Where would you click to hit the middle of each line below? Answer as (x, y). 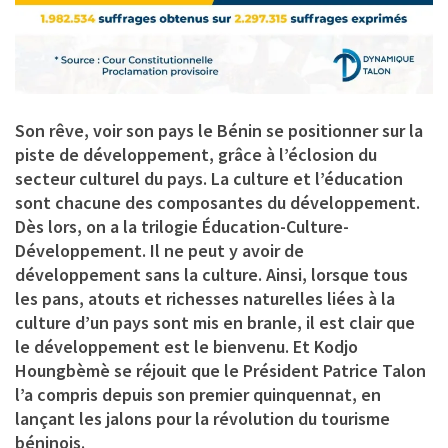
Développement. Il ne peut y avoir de (159, 250)
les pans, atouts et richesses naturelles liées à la (205, 298)
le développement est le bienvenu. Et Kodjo (186, 346)
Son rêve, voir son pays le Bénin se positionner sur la (219, 130)
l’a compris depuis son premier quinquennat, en (198, 394)
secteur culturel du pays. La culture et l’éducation (209, 178)
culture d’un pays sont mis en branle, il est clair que (215, 322)
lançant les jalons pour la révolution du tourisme (202, 418)
